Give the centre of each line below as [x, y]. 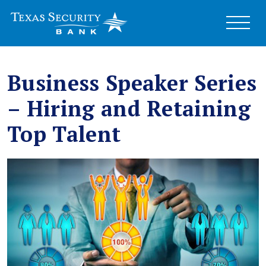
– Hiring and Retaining [129, 108]
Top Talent [64, 134]
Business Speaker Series [132, 83]
